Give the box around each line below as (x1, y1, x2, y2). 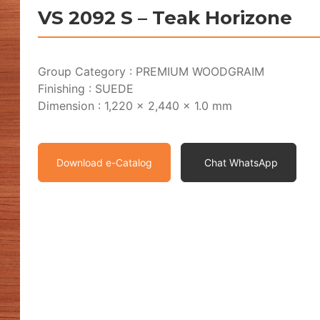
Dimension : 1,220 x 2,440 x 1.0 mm (38, 99, 233, 113)
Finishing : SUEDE (38, 81, 134, 96)
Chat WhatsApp (204, 156, 279, 169)
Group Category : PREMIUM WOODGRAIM (38, 64, 265, 79)
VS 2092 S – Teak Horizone (38, 6, 293, 29)
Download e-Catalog (56, 156, 153, 169)
